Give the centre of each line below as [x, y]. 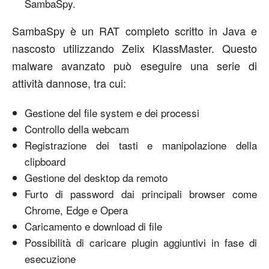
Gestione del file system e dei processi [112, 112]
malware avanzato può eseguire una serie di [134, 65]
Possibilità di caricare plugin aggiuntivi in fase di [141, 242]
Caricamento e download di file [93, 226]
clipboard [45, 161]
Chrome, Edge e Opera [76, 210]
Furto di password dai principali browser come [141, 193]
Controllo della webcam [77, 128]
